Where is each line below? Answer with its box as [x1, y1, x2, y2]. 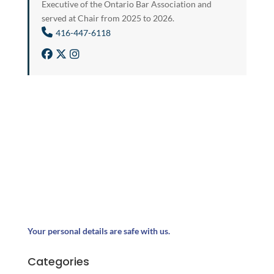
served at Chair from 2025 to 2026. [41, 12, 174, 23]
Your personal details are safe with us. [27, 225, 170, 236]
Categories [27, 253, 89, 269]
